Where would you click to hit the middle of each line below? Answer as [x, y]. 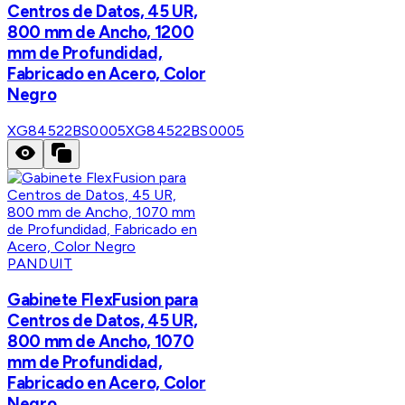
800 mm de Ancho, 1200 [101, 33]
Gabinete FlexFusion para [103, 299]
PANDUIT [40, 264]
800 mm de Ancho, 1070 [101, 341]
